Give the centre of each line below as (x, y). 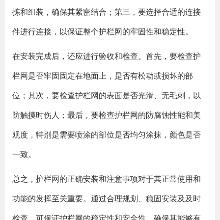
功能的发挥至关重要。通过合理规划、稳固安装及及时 (107, 198)
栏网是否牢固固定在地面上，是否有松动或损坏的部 (103, 76)
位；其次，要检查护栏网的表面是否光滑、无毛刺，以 (107, 95)
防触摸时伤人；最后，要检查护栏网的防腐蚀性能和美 (107, 115)
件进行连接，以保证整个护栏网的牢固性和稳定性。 (103, 31)
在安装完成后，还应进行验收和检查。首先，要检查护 (107, 56)
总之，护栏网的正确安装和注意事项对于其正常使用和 (107, 179)
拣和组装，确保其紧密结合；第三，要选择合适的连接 (107, 12)
